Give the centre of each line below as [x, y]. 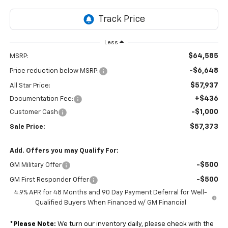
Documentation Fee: [41, 99]
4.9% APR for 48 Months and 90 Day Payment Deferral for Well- [110, 193]
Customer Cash [34, 112]
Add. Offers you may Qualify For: [64, 151]
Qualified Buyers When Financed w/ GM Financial [110, 203]
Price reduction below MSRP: [54, 71]
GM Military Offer [35, 165]
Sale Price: [27, 127]
